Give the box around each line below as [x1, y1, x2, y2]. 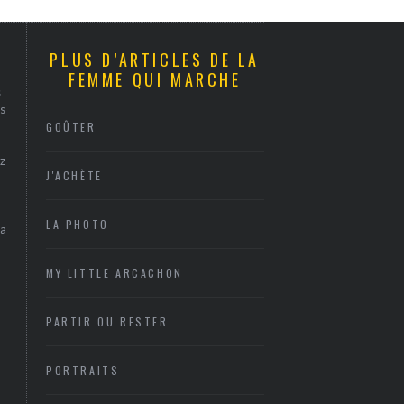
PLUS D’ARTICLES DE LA [50, 48, 261, 71]
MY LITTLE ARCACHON [46, 265, 183, 280]
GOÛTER [46, 119, 96, 134]
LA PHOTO [46, 216, 109, 232]
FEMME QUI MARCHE [68, 68, 242, 91]
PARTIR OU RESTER [46, 314, 169, 329]
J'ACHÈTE [46, 168, 103, 183]
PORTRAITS [46, 363, 120, 378]
